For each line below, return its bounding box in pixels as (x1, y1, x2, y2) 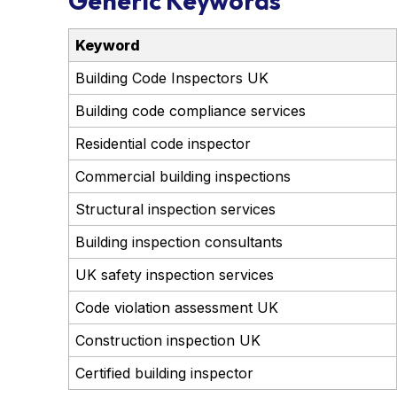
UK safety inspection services (74, 265, 274, 284)
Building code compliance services (74, 101, 306, 120)
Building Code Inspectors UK (74, 68, 269, 87)
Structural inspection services (74, 199, 276, 218)
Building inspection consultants (74, 232, 283, 251)
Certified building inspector (74, 363, 253, 382)
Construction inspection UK (74, 331, 261, 349)
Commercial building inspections (74, 167, 291, 185)
